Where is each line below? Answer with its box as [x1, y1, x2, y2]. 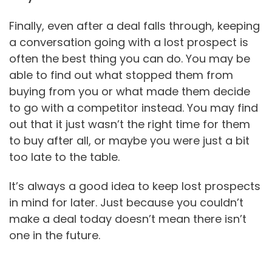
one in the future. [9, 228, 100, 243]
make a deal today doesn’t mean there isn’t [9, 211, 246, 227]
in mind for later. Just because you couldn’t [9, 195, 243, 211]
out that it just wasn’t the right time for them [9, 116, 250, 132]
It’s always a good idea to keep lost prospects [9, 178, 260, 194]
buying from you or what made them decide [9, 83, 250, 99]
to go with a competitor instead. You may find [9, 100, 258, 115]
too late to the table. [9, 149, 120, 165]
